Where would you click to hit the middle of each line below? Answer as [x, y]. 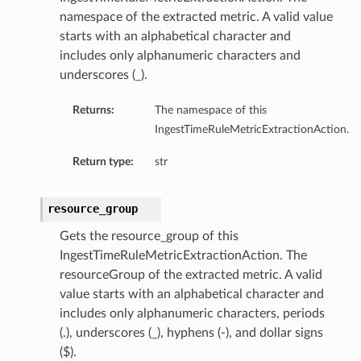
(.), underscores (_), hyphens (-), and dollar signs [191, 333]
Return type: [103, 162]
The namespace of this [210, 110]
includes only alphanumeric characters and [180, 56]
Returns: [93, 110]
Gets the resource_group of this [149, 237]
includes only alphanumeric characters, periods [192, 314]
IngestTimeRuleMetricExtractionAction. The [183, 256]
